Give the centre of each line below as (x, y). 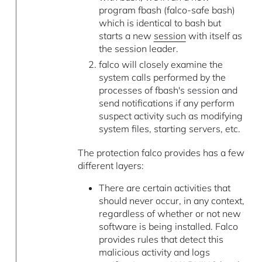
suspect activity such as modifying (170, 116)
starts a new (126, 36)
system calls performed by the (162, 77)
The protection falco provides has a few (161, 153)
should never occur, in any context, (171, 201)
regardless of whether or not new (170, 214)
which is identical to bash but (160, 23)
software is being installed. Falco (168, 227)
